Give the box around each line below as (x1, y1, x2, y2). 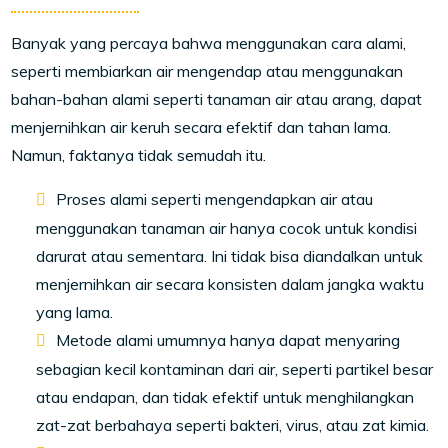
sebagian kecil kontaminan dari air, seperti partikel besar (36, 359, 434, 380)
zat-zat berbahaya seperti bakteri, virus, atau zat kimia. (36, 415, 430, 436)
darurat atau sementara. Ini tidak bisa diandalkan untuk (36, 246, 424, 267)
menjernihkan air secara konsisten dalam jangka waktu (36, 274, 425, 295)
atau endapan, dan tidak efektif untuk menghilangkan (36, 387, 415, 408)
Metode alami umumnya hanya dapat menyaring (56, 330, 401, 351)
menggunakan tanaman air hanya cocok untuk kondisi (36, 218, 418, 239)
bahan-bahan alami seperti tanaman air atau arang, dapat (11, 89, 423, 110)
